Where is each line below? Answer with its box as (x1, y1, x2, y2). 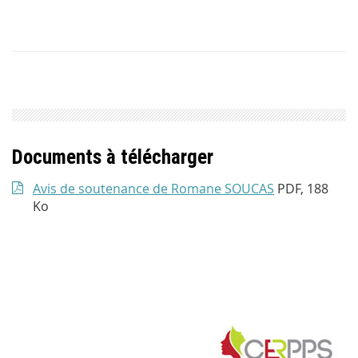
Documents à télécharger (12, 145, 213, 169)
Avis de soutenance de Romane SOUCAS (33, 180, 274, 198)
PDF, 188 (277, 180, 328, 198)
